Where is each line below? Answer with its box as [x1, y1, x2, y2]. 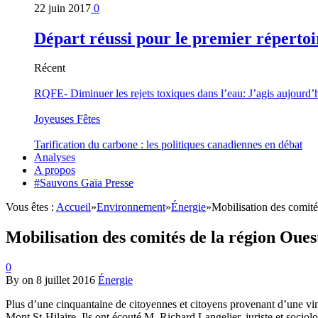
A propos [34, 164, 75, 177]
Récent [34, 62, 65, 75]
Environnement [97, 201, 165, 214]
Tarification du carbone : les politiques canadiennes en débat [34, 138, 302, 151]
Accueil [56, 201, 91, 214]
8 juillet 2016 [36, 274, 95, 287]
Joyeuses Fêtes [34, 113, 100, 126]
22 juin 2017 [34, 1, 91, 14]
